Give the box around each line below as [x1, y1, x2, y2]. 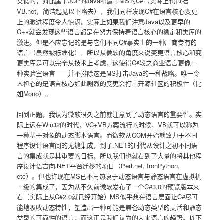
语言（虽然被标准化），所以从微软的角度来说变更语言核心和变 [17, 47, 202, 57]
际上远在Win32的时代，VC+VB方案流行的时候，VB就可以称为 [17, 119, 199, 129]
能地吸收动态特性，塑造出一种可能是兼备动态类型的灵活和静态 [17, 202, 202, 212]
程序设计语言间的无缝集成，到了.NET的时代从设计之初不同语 [17, 140, 198, 150]
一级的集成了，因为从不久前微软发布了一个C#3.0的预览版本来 [17, 181, 200, 191]
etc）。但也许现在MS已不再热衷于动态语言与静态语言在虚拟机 [17, 171, 202, 181]
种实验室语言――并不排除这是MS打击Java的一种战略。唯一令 [17, 68, 200, 78]
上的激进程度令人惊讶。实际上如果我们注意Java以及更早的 [17, 16, 191, 26]
